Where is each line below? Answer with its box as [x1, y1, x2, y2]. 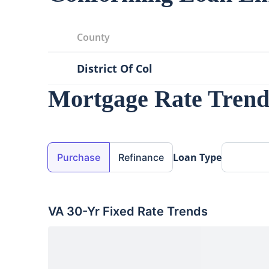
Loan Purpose [47, 143, 110, 155]
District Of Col [77, 61, 153, 76]
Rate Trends [134, 204, 208, 219]
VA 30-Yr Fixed [48, 204, 134, 219]
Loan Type [173, 151, 222, 164]
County [77, 31, 110, 44]
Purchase [57, 151, 100, 163]
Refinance [118, 151, 164, 163]
